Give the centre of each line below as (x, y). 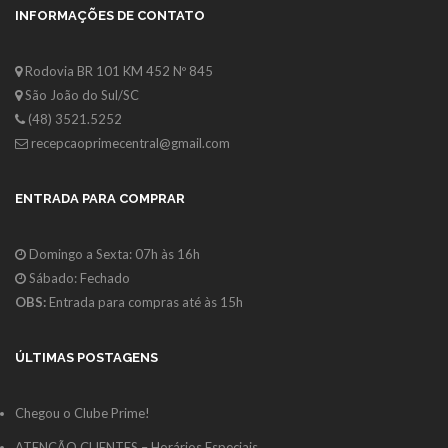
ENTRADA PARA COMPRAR (100, 199)
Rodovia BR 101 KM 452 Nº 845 (117, 71)
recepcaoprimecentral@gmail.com (130, 143)
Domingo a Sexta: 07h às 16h (113, 254)
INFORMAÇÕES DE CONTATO (110, 16)
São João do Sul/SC (80, 95)
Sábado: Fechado (78, 278)
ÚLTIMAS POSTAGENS (86, 358)
